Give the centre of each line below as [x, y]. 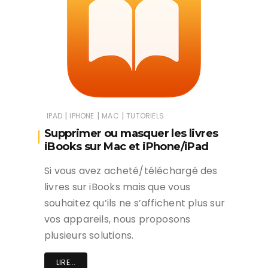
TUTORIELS [145, 116]
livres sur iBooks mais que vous [117, 187]
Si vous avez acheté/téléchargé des [131, 171]
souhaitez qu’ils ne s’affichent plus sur [135, 203]
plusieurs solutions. [89, 236]
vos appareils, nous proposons [118, 220]
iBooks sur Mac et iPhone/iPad [127, 147]
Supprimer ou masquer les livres [131, 134]
